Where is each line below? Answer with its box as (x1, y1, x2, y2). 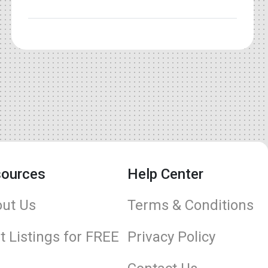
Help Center (127, 166, 203, 182)
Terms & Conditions (127, 197, 254, 214)
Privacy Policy (127, 229, 215, 245)
